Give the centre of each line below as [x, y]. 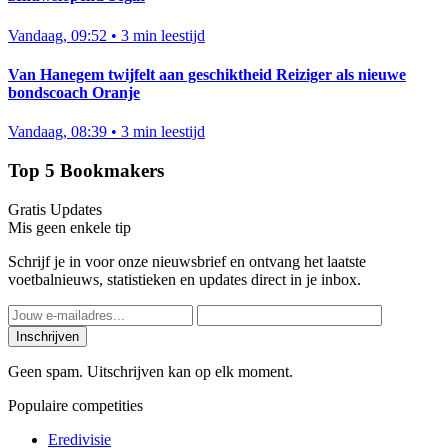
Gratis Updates [55, 209]
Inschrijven [47, 336]
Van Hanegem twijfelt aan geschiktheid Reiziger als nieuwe [207, 75]
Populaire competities [75, 405]
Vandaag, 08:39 [57, 132]
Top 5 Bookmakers [86, 170]
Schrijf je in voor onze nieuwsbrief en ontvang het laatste [187, 261]
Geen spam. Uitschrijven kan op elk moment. [150, 371]
